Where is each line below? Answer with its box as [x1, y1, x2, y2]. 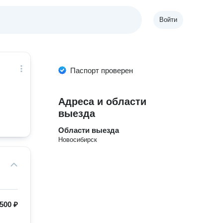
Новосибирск [58, 136, 98, 143]
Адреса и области [58, 96, 147, 107]
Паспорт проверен [70, 66, 133, 75]
